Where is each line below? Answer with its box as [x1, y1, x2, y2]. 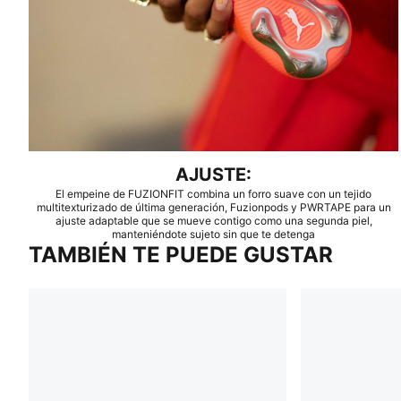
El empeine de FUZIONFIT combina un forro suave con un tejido [55, 187, 372, 201]
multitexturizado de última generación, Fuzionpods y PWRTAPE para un [36, 200, 391, 215]
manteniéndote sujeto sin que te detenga [112, 227, 316, 242]
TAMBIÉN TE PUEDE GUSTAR [29, 242, 333, 269]
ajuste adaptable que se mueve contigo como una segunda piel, [55, 214, 372, 228]
